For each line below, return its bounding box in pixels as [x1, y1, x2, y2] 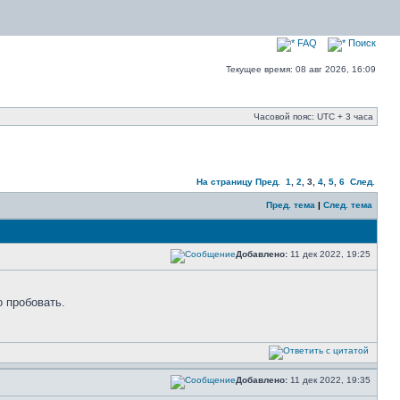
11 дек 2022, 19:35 [287, 375, 373, 385]
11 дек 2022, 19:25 [287, 249, 373, 259]
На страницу [196, 177, 253, 187]
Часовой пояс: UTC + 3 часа [254, 112, 373, 121]
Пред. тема [266, 200, 315, 210]
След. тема [323, 200, 372, 210]
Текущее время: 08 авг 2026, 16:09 [226, 64, 376, 74]
